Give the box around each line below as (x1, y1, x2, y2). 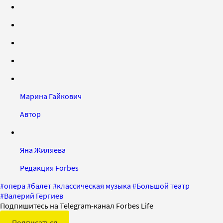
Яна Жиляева (20, 144, 66, 155)
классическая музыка (57, 180, 131, 191)
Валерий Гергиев (4, 190, 63, 201)
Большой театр (136, 180, 190, 191)
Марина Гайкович (20, 91, 82, 101)
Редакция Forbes (20, 162, 79, 173)
